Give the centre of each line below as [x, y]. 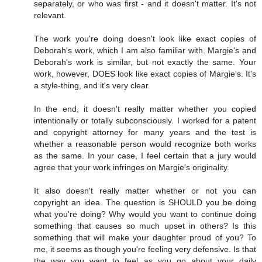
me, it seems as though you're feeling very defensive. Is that [145, 249]
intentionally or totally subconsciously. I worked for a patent [145, 121]
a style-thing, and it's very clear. [92, 86]
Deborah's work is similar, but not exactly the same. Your [145, 62]
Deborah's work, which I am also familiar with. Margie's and [145, 51]
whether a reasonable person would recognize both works [145, 144]
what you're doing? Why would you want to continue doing [145, 214]
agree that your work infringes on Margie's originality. [132, 168]
